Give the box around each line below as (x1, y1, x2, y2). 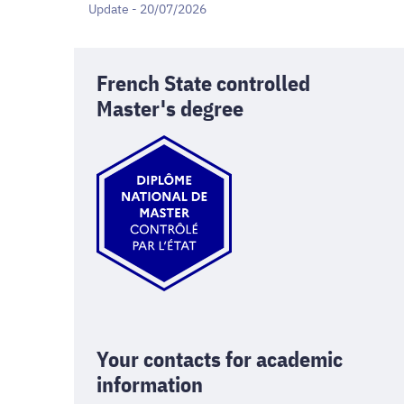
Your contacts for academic (96, 344, 343, 373)
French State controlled (96, 68, 310, 97)
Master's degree (96, 93, 243, 123)
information (96, 369, 203, 399)
